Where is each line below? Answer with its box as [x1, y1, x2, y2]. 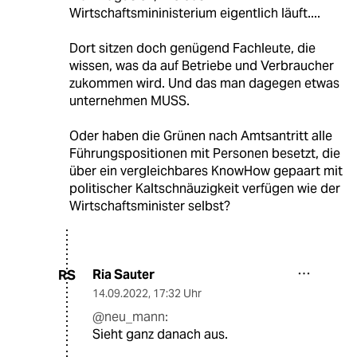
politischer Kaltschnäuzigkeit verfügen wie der [69, 180, 340, 198]
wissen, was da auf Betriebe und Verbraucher [69, 57, 334, 75]
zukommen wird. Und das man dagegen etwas [69, 75, 339, 92]
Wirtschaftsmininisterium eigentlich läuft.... [69, 5, 320, 22]
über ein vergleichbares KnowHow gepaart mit [69, 163, 343, 180]
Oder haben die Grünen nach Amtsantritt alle [69, 127, 332, 145]
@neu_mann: [92, 308, 168, 326]
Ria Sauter [92, 266, 155, 284]
